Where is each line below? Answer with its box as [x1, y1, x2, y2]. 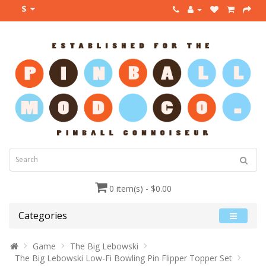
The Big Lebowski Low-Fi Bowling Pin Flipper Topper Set [15, 252, 232, 264]
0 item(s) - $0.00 [109, 182, 172, 194]
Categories [18, 208, 67, 222]
